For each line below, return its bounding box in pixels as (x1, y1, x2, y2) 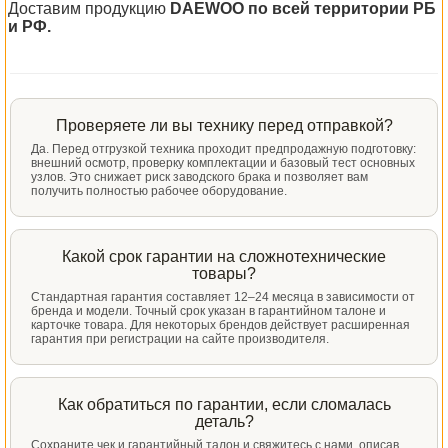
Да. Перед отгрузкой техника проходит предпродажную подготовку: (31, 142, 416, 156)
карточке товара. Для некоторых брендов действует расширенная (31, 318, 410, 332)
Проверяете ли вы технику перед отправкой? (55, 117, 393, 134)
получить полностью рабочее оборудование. (31, 184, 287, 198)
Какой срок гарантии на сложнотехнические (62, 248, 386, 265)
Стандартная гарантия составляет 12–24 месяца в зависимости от (31, 290, 415, 304)
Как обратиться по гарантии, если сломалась (57, 396, 391, 413)
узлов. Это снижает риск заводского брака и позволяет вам (31, 170, 368, 184)
